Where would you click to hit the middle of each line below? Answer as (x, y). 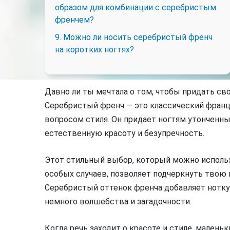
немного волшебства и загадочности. (118, 202)
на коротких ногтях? (94, 50)
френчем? (74, 20)
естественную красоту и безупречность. (124, 133)
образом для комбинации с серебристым (136, 7)
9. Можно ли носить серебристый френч (134, 37)
